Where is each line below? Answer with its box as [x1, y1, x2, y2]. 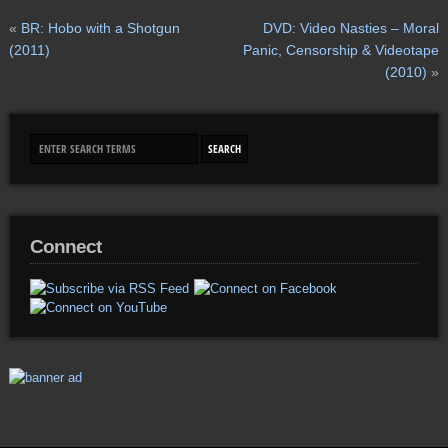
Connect [29, 236, 101, 257]
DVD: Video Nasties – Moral [263, 20, 440, 36]
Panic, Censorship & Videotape [243, 42, 440, 58]
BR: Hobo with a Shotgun [20, 20, 180, 36]
